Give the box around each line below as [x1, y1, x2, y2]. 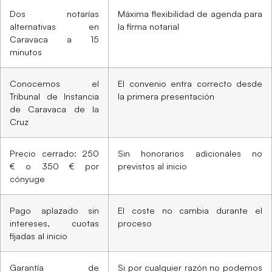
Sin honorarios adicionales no [118, 147, 262, 158]
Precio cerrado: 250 [10, 147, 99, 158]
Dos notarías [10, 7, 99, 19]
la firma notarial [118, 20, 179, 32]
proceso [118, 217, 152, 228]
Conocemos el [10, 77, 99, 89]
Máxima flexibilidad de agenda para [118, 7, 262, 19]
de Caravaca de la [10, 103, 99, 114]
